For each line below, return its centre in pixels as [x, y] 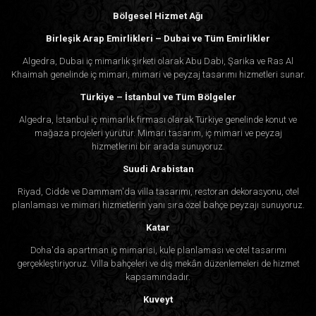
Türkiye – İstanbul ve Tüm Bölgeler [158, 97]
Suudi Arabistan [158, 169]
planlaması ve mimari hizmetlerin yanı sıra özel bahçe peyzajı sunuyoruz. [158, 205]
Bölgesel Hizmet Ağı [158, 16]
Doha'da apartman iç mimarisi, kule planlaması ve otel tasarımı [158, 250]
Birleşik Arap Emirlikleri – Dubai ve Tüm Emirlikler [158, 39]
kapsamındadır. [158, 277]
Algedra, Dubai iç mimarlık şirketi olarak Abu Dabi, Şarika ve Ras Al [158, 61]
